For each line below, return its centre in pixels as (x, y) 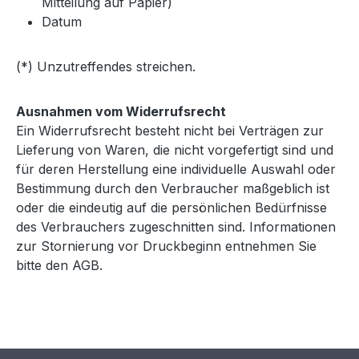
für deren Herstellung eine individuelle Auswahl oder (176, 169)
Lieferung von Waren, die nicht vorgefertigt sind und (175, 149)
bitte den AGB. (59, 265)
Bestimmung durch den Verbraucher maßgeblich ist (173, 188)
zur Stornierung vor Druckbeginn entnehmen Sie (166, 246)
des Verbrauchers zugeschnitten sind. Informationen (176, 226)
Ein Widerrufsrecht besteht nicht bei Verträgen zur (170, 130)
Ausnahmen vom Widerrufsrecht (121, 111)
